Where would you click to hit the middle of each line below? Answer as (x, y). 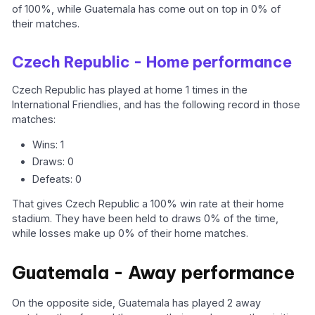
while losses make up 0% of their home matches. (130, 233)
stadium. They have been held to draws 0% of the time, (146, 219)
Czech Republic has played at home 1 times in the (130, 90)
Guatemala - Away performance (154, 273)
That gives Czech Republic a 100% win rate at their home (148, 204)
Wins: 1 (49, 144)
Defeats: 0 (57, 179)
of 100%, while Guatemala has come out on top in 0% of (147, 9)
